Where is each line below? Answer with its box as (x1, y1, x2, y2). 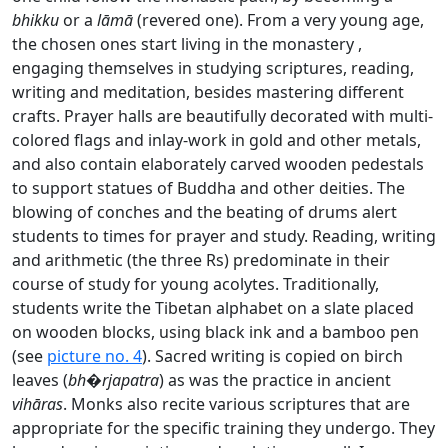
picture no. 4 (47, 345, 142, 368)
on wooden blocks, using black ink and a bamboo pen (12, 321, 419, 344)
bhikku (12, 9, 59, 32)
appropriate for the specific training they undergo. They (12, 417, 435, 440)
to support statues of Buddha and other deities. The (12, 177, 405, 200)
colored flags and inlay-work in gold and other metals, (12, 129, 421, 152)
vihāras (12, 393, 63, 416)
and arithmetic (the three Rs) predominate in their (12, 249, 390, 272)
